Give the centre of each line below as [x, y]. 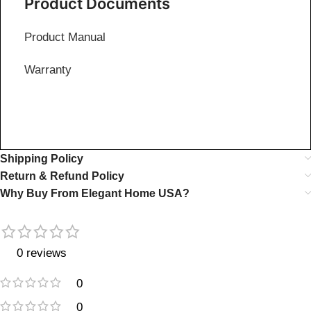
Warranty [48, 69]
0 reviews [41, 253]
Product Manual [65, 37]
